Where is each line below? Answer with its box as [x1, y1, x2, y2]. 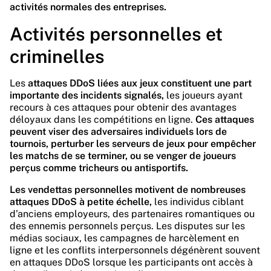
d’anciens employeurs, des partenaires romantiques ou [10, 208, 255, 220]
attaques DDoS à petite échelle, [10, 196, 152, 207]
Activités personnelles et [10, 23, 223, 45]
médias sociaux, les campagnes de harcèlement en [10, 232, 239, 244]
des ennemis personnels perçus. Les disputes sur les [10, 220, 245, 232]
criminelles [10, 45, 105, 67]
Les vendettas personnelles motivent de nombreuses [10, 184, 246, 195]
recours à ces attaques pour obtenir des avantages [10, 102, 237, 113]
